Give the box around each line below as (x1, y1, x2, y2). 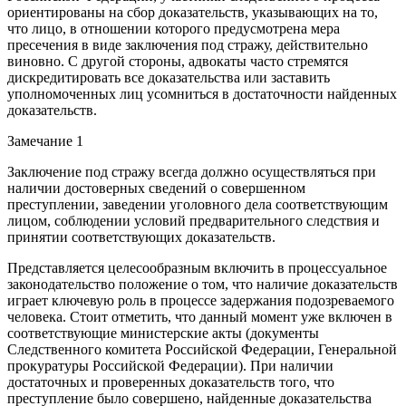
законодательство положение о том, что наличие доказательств (7, 275, 398, 292)
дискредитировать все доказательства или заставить (7, 69, 330, 85)
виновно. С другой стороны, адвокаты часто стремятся (7, 53, 348, 69)
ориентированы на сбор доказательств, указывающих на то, (7, 4, 378, 20)
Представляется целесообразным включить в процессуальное (7, 259, 387, 275)
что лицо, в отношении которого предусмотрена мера (7, 20, 340, 36)
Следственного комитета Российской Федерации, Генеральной (7, 341, 397, 357)
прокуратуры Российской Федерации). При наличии (7, 357, 333, 373)
